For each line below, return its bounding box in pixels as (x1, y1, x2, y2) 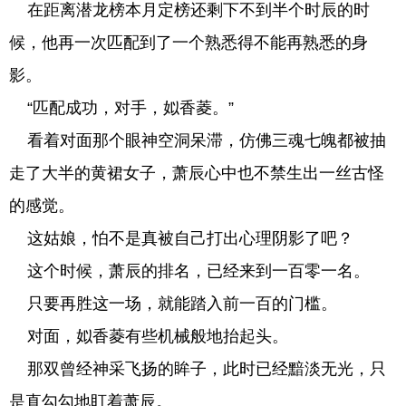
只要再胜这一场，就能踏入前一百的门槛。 (9, 295, 337, 313)
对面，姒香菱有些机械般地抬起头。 (9, 327, 288, 345)
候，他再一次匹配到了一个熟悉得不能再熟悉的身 (9, 34, 368, 52)
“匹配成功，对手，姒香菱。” (9, 99, 234, 117)
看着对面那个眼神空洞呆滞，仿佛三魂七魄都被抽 (9, 131, 386, 150)
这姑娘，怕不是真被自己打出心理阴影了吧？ (9, 229, 353, 247)
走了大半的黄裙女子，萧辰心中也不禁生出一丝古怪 (9, 164, 384, 182)
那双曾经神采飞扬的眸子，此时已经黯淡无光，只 (9, 360, 386, 378)
